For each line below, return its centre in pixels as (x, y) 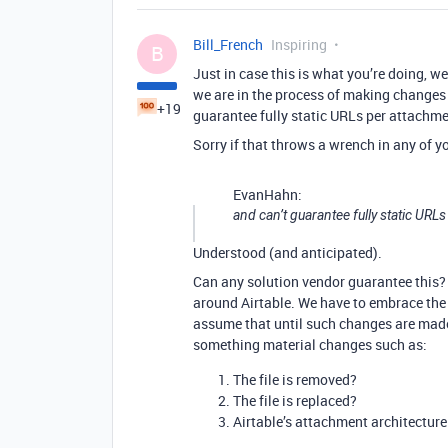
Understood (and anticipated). (287, 252)
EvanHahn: (267, 194)
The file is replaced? (295, 400)
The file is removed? (295, 379)
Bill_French (228, 44)
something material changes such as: (310, 344)
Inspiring (299, 44)
